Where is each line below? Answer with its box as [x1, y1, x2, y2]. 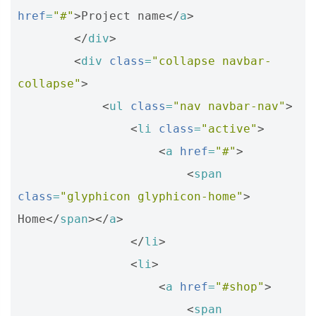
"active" [201, 122, 257, 135]
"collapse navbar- [152, 54, 272, 68]
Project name [81, 9, 166, 23]
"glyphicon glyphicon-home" [60, 190, 243, 203]
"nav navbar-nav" [173, 99, 286, 113]
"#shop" [215, 280, 265, 293]
